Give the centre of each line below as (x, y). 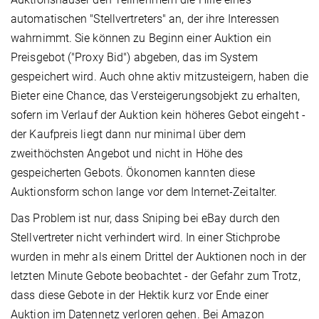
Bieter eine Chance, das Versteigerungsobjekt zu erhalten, (155, 96)
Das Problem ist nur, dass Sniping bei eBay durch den (146, 219)
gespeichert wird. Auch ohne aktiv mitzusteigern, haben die (159, 77)
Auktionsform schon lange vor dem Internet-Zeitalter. (144, 192)
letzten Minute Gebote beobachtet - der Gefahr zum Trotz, (156, 276)
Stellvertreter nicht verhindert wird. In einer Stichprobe (145, 238)
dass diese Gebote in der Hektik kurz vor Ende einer (140, 296)
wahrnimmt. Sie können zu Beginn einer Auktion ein (141, 38)
